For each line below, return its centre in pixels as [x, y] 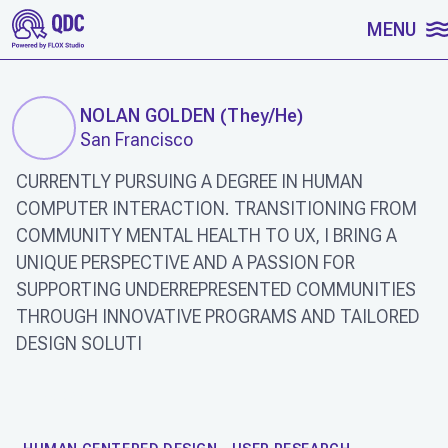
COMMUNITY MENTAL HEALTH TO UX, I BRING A [206, 235]
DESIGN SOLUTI [79, 343]
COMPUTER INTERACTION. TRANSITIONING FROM [216, 208]
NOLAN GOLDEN [148, 115]
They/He [262, 115]
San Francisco [136, 139]
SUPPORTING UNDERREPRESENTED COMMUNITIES [216, 289]
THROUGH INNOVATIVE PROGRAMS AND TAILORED [218, 316]
